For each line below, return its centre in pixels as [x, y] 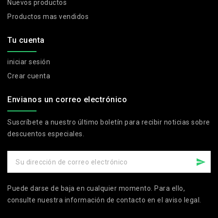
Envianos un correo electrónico [67, 100]
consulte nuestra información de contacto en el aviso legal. [104, 200]
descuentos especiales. [46, 134]
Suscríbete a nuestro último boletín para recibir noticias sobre [109, 122]
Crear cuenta [29, 76]
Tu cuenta [26, 40]
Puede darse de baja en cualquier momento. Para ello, [96, 189]
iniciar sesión [29, 62]
